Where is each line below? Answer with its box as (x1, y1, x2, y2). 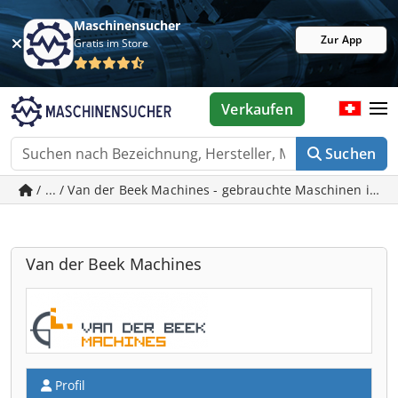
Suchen (325, 144, 376, 163)
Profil (52, 377, 85, 394)
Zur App (321, 32, 362, 47)
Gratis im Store (74, 36, 149, 51)
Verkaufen (221, 99, 293, 119)
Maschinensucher (74, 17, 181, 34)
